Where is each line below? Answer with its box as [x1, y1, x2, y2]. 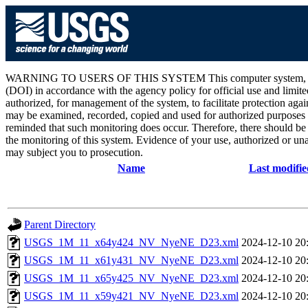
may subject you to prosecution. [5, 146, 143, 158]
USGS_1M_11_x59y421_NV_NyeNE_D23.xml [24, 290, 239, 302]
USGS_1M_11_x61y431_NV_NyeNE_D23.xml [24, 254, 239, 266]
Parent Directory [24, 219, 96, 230]
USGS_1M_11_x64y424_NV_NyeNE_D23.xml [24, 236, 239, 248]
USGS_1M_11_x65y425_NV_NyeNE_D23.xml [24, 272, 239, 284]
